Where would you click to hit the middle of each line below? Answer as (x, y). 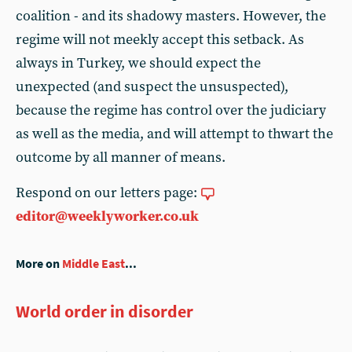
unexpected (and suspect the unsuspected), (152, 87)
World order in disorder (104, 311)
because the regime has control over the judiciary (171, 110)
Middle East (93, 264)
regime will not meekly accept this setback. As (160, 40)
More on (39, 264)
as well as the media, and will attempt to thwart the (174, 134)
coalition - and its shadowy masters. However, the (171, 16)
